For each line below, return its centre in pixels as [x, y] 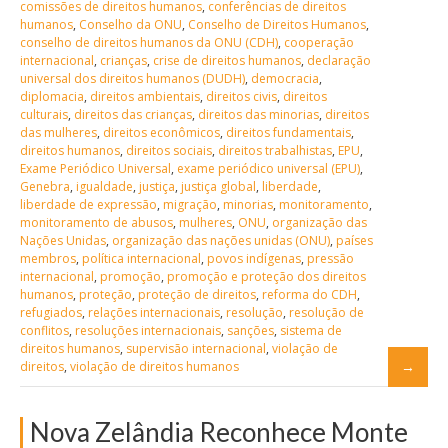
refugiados [51, 312]
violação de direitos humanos [154, 366]
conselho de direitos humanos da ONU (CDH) [149, 42]
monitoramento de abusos [96, 222]
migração [190, 204]
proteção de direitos [197, 294]
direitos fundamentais [288, 132]
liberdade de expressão [88, 204]
